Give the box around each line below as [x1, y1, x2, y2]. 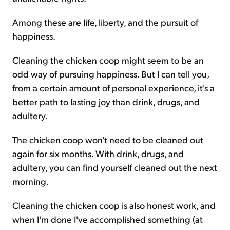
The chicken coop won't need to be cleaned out [12, 133, 203, 146]
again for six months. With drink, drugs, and [12, 147, 184, 160]
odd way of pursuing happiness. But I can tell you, [12, 68, 209, 80]
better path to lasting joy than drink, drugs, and [12, 95, 200, 108]
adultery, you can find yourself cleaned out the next [12, 161, 217, 174]
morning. [12, 175, 49, 187]
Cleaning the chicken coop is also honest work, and [12, 199, 216, 212]
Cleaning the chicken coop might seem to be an [12, 54, 204, 66]
